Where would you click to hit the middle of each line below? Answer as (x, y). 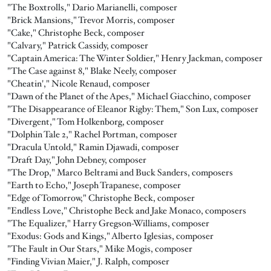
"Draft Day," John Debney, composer (77, 159)
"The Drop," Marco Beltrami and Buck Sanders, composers (120, 172)
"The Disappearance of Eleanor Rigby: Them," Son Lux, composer (133, 109)
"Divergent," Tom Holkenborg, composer (86, 121)
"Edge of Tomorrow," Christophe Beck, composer (101, 198)
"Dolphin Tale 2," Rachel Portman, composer (92, 134)
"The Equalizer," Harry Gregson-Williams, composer (108, 223)
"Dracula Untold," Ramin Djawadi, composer (93, 147)
